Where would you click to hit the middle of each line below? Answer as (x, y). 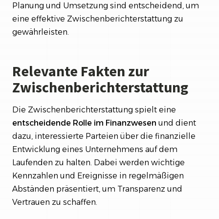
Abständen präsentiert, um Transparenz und (97, 189)
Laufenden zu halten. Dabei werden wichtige (99, 162)
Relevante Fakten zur (81, 71)
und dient (177, 123)
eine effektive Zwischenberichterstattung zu (98, 19)
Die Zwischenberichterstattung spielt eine (94, 109)
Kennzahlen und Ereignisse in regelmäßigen (98, 175)
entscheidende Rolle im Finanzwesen (85, 123)
